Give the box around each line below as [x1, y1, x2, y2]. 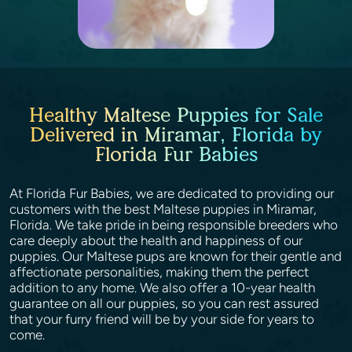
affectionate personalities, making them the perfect [9, 264, 309, 280]
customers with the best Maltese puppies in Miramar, [9, 201, 317, 217]
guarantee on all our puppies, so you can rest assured [9, 295, 319, 311]
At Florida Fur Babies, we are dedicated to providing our [9, 185, 334, 201]
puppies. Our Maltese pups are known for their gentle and [9, 248, 342, 264]
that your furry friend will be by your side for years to [9, 311, 314, 327]
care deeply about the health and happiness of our [9, 233, 302, 248]
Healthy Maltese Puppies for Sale [29, 103, 323, 126]
